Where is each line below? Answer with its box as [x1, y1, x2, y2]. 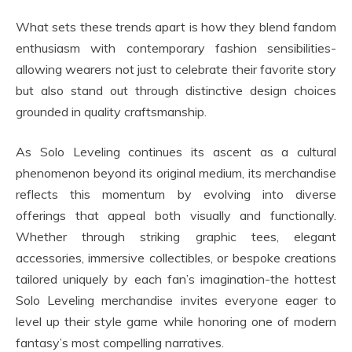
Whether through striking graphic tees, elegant [16, 229, 336, 245]
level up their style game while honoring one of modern [16, 313, 336, 330]
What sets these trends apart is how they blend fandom [16, 19, 336, 35]
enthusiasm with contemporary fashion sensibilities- [16, 40, 336, 57]
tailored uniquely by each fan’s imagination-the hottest [16, 271, 336, 288]
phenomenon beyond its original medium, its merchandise [16, 165, 336, 181]
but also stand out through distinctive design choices [16, 82, 336, 99]
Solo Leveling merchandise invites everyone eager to [16, 292, 336, 309]
